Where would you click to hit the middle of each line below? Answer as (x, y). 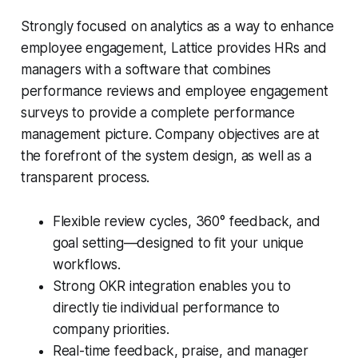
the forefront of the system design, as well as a (166, 156)
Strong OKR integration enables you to (171, 286)
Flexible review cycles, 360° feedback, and (186, 222)
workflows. (87, 265)
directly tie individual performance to (166, 308)
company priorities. (111, 330)
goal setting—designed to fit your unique (178, 243)
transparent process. (87, 178)
